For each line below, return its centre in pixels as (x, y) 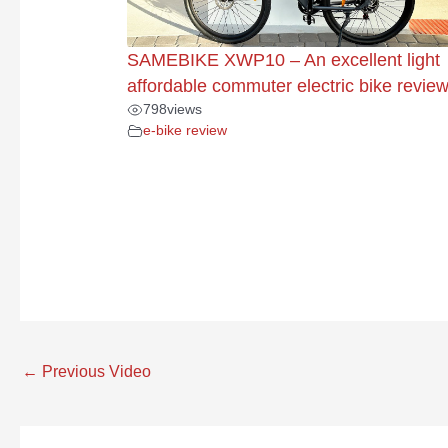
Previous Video (94, 371)
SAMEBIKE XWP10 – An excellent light (283, 60)
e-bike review (184, 130)
